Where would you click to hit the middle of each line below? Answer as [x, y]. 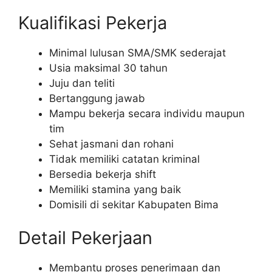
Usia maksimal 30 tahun [108, 68]
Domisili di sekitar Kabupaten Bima [134, 204]
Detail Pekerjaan [85, 238]
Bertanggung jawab [97, 98]
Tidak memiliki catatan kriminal [124, 159]
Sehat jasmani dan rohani [111, 144]
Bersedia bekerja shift [103, 174]
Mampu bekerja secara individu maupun [147, 113]
